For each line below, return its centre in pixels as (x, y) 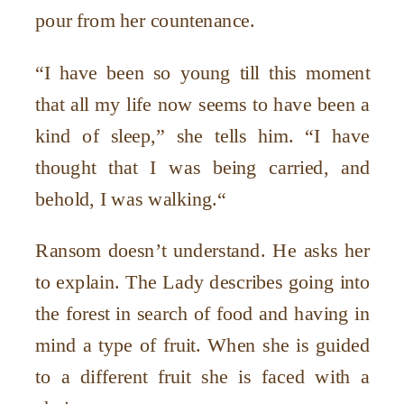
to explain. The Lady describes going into (203, 282)
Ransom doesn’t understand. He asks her (203, 250)
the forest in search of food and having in (203, 313)
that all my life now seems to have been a (203, 104)
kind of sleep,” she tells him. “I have (203, 135)
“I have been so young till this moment (203, 72)
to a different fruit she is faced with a (203, 376)
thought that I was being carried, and (203, 167)
